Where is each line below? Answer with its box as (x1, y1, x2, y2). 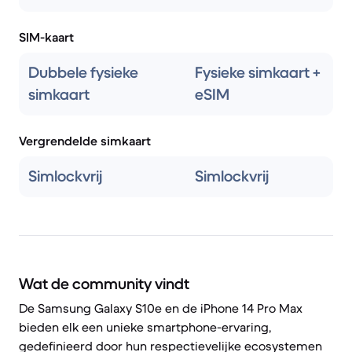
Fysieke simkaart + (195, 63, 321, 82)
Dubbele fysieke (28, 63, 138, 82)
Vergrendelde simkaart (19, 133, 151, 148)
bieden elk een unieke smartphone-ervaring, (19, 319, 271, 335)
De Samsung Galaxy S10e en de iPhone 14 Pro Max (19, 300, 302, 316)
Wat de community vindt (19, 274, 189, 294)
